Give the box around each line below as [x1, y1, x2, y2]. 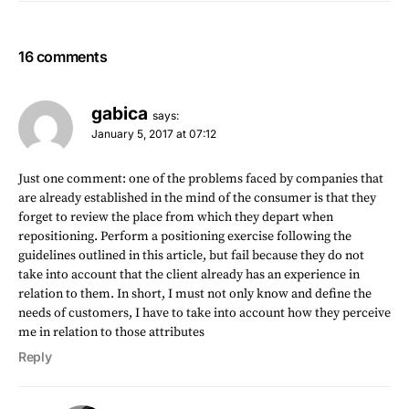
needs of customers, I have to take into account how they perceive [18, 305, 391, 321]
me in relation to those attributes [18, 324, 204, 341]
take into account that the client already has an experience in [18, 267, 360, 283]
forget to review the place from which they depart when [18, 209, 333, 225]
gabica [91, 102, 148, 124]
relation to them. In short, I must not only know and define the [18, 286, 372, 302]
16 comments [18, 47, 108, 66]
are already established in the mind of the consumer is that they [18, 190, 376, 206]
